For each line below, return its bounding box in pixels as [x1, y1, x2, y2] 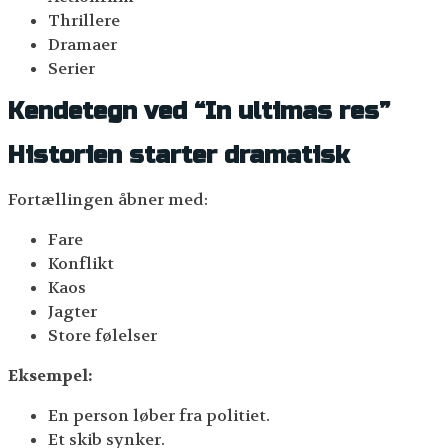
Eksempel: [8, 365, 92, 387]
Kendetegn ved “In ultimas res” [8, 97, 390, 127]
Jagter [48, 301, 97, 323]
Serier [48, 57, 95, 79]
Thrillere [48, 9, 120, 31]
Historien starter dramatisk [8, 141, 349, 171]
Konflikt [48, 253, 114, 275]
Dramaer [48, 33, 117, 55]
